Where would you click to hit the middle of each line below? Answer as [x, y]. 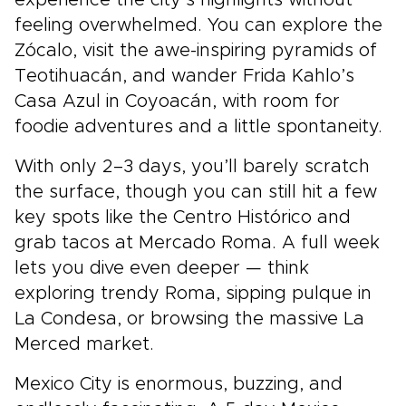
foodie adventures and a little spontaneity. [198, 127]
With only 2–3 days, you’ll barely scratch [192, 167]
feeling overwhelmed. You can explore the [198, 25]
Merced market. [84, 344]
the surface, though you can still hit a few [196, 192]
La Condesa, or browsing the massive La [189, 319]
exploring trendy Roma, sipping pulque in [193, 294]
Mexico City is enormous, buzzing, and [179, 384]
